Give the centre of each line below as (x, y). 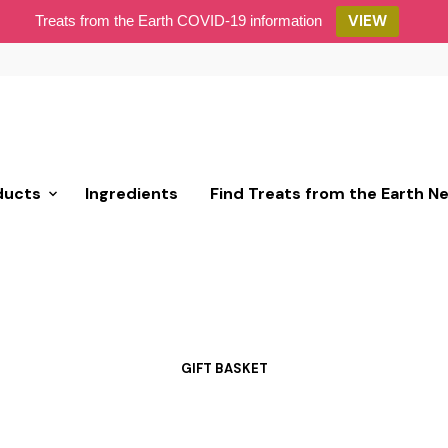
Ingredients (131, 193)
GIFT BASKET (224, 368)
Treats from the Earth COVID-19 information (178, 20)
